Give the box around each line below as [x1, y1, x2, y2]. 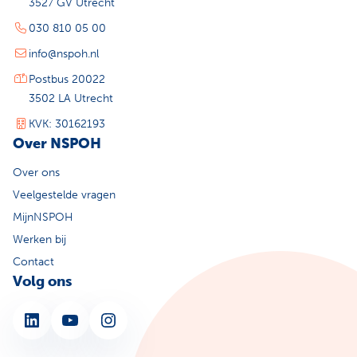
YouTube [60, 307, 70, 331]
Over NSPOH [13, 135, 101, 153]
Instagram [98, 307, 116, 331]
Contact [13, 255, 54, 269]
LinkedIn [22, 307, 33, 331]
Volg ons [13, 273, 72, 291]
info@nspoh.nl [29, 47, 99, 61]
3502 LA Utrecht [29, 92, 113, 106]
